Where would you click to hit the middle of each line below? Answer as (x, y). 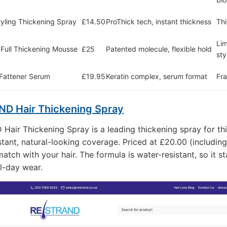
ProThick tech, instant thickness (159, 22)
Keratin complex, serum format (157, 76)
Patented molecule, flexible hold (159, 49)
